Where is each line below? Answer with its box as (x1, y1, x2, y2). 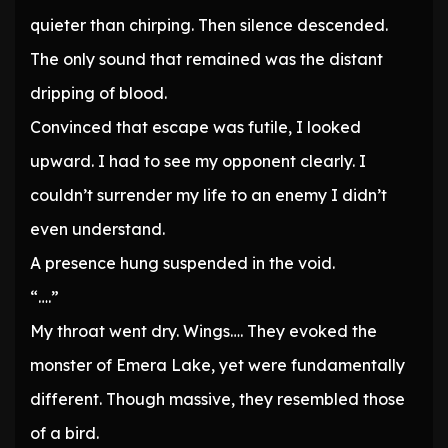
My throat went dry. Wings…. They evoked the (30, 321, 377, 342)
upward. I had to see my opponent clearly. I (30, 151, 366, 172)
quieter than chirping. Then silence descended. (30, 15, 388, 36)
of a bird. (30, 423, 99, 444)
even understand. (30, 219, 165, 240)
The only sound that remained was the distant (30, 49, 383, 70)
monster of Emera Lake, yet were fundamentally (30, 355, 405, 376)
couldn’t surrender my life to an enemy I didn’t (30, 185, 387, 206)
